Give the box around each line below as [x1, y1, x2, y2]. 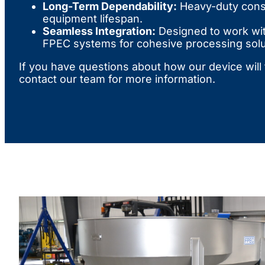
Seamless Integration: [43, 25, 156, 38]
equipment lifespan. [43, 12, 143, 25]
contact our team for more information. [19, 73, 215, 86]
